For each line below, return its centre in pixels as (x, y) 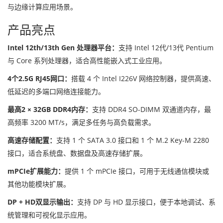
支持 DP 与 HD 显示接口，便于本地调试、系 (146, 202)
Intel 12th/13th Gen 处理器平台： (63, 48)
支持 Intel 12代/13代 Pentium (166, 48)
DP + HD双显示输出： (42, 202)
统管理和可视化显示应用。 (49, 215)
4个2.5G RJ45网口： (39, 78)
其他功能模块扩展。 (39, 184)
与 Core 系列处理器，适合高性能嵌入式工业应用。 (87, 60)
